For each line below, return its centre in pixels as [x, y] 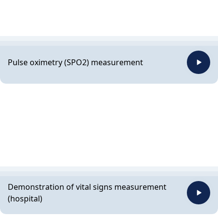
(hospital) [25, 198]
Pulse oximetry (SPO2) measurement [75, 62]
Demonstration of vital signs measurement [87, 187]
